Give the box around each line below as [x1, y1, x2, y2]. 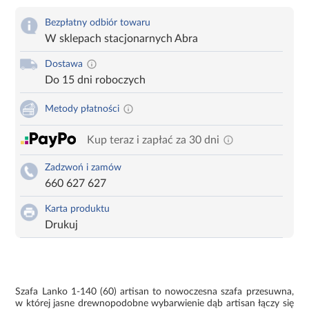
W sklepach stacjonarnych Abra [45, 32, 199, 44]
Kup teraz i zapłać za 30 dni [87, 134, 220, 146]
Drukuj [45, 219, 79, 230]
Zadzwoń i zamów [45, 162, 122, 172]
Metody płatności [45, 103, 120, 114]
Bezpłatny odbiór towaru [45, 17, 151, 28]
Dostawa [45, 59, 83, 69]
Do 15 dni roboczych [45, 74, 146, 86]
